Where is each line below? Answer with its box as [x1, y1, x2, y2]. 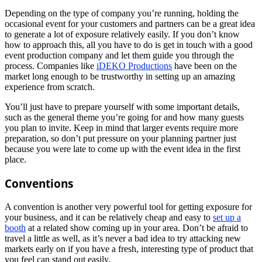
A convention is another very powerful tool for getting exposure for [5, 201, 252, 212]
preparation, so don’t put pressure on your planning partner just [5, 133, 236, 144]
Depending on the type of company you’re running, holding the [5, 8, 239, 19]
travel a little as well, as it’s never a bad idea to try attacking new [5, 233, 241, 243]
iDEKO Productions [96, 61, 172, 71]
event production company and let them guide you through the [5, 50, 234, 61]
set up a [213, 212, 241, 222]
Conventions [5, 176, 73, 191]
